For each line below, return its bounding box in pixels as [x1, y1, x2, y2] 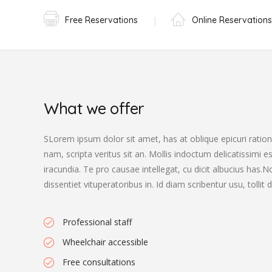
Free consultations [63, 256, 135, 268]
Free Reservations [65, 15, 138, 25]
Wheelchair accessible [63, 236, 148, 248]
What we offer [44, 98, 144, 118]
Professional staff [63, 216, 132, 228]
